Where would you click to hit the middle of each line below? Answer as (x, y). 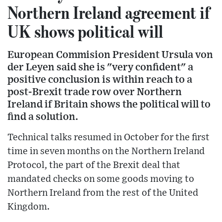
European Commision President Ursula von (110, 55)
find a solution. (43, 116)
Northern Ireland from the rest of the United (103, 193)
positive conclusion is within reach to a (100, 79)
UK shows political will (85, 31)
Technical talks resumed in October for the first (109, 137)
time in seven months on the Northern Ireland (106, 151)
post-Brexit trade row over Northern (95, 92)
